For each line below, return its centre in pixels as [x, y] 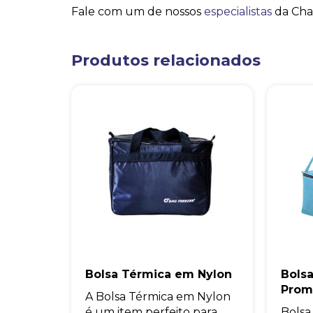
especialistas [238, 12]
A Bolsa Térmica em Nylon [158, 297]
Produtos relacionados [166, 60]
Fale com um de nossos [138, 12]
